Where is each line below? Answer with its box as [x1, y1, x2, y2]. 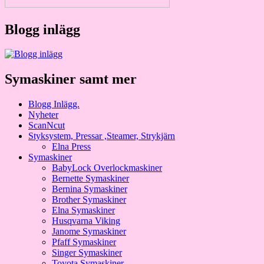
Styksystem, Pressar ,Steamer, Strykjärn [28, 131, 175, 141]
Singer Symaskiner [52, 247, 122, 258]
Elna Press [52, 141, 91, 152]
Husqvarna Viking [52, 216, 120, 226]
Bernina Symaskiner [52, 184, 127, 194]
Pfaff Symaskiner [52, 237, 116, 247]
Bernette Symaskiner [52, 173, 129, 184]
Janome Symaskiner [52, 226, 126, 237]
